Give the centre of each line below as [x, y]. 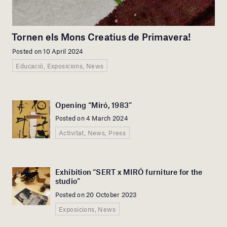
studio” [68, 181]
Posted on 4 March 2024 [91, 118]
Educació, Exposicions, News [60, 66]
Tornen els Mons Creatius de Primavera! [102, 37]
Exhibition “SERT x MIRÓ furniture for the [129, 172]
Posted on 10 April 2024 [48, 51]
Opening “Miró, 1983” [93, 105]
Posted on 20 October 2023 [96, 194]
